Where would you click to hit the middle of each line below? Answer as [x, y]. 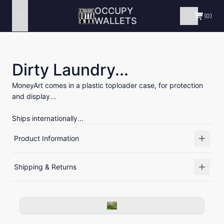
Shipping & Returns [45, 167]
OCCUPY [114, 10]
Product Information [46, 138]
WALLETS [116, 20]
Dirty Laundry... [70, 70]
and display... [34, 96]
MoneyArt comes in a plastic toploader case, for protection [107, 85]
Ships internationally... [48, 118]
